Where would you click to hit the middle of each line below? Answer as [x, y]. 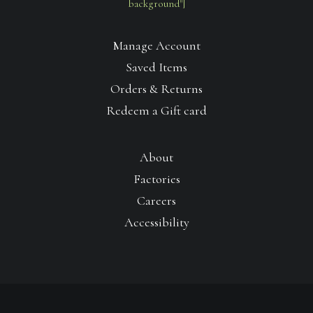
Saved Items [156, 67]
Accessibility [156, 222]
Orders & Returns [156, 89]
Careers [156, 201]
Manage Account [156, 45]
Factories [156, 179]
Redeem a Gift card [156, 110]
